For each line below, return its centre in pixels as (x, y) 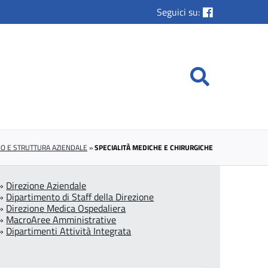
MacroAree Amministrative (61, 220)
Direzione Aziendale (46, 186)
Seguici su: (179, 12)
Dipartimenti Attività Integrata (69, 231)
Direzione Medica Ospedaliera (66, 208)
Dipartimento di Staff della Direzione (80, 197)
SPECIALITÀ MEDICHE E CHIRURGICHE (154, 148)
